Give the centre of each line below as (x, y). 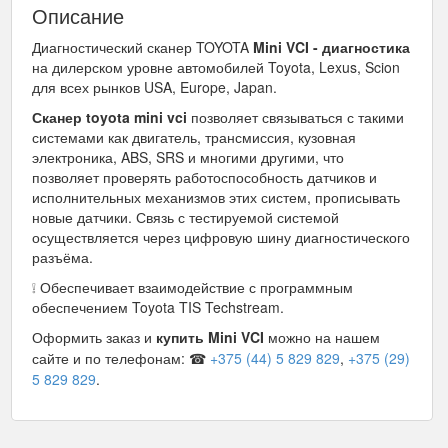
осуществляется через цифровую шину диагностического (221, 237)
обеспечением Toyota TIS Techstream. (158, 307)
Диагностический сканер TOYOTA (142, 47)
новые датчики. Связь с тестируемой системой (185, 217)
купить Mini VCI (210, 337)
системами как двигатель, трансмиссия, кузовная (194, 137)
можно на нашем (324, 337)
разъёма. (62, 257)
